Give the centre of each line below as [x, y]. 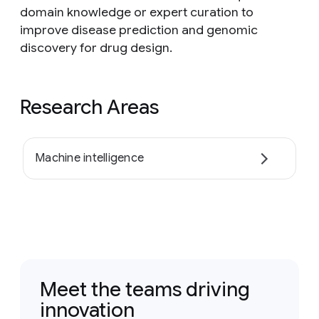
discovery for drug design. [96, 48]
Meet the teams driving [145, 289]
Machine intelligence [89, 158]
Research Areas [89, 107]
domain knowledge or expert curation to [137, 12]
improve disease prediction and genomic [139, 30]
